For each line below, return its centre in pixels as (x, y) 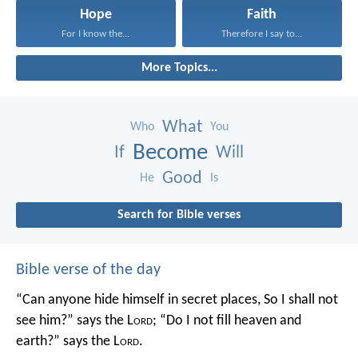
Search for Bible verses (179, 215)
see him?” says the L (75, 320)
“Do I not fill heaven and (229, 320)
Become (170, 153)
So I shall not (299, 300)
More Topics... (179, 68)
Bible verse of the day (88, 270)
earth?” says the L (68, 341)
